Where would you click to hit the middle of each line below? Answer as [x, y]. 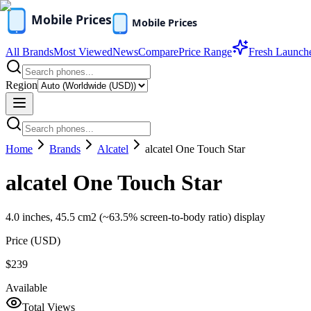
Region [22, 85]
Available [26, 287]
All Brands [30, 52]
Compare [158, 52]
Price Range [205, 52]
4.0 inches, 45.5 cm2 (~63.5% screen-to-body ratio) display [135, 217]
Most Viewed [83, 52]
